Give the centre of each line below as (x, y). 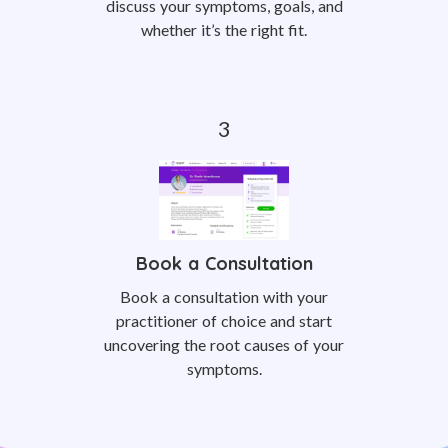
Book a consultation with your (224, 296)
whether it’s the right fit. (224, 29)
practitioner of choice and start (224, 320)
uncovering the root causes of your (224, 344)
